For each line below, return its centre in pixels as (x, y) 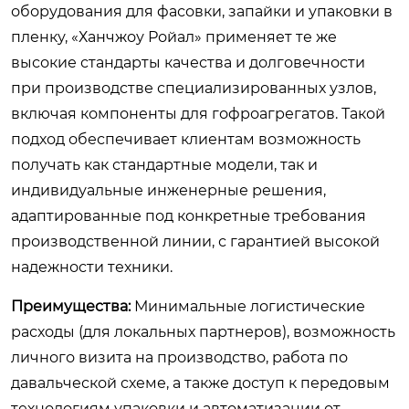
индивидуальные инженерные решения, (168, 190)
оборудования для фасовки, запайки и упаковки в (202, 11)
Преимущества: (71, 306)
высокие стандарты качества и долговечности (188, 63)
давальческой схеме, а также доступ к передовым (200, 383)
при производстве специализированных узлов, (194, 88)
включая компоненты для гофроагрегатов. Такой (198, 114)
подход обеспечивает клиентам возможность (186, 139)
